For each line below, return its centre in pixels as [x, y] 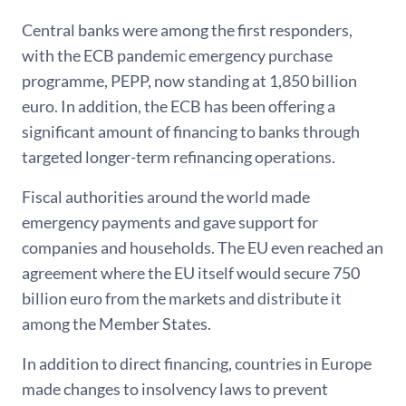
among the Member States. [116, 324]
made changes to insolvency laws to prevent [175, 389]
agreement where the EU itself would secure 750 [191, 273]
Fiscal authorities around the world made [166, 197]
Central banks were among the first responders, [187, 30]
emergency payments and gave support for [170, 222]
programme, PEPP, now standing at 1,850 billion [189, 81]
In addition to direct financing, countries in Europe [197, 364]
